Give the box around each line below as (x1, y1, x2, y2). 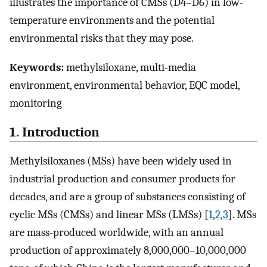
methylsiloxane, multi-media (64, 60, 196, 74)
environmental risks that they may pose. (10, 32, 194, 45)
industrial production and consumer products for (10, 172, 235, 186)
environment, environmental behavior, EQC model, (10, 78, 240, 92)
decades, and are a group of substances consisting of (10, 190, 246, 204)
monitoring (10, 96, 62, 110)
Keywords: (10, 60, 64, 74)
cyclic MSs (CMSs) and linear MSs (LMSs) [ (10, 208, 209, 222)
